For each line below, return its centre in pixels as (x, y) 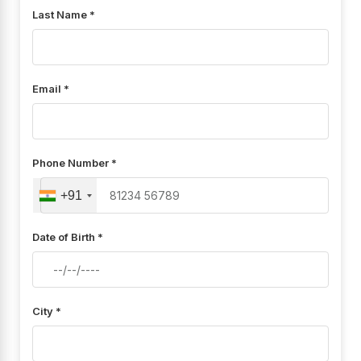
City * (47, 311)
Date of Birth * (68, 237)
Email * (51, 88)
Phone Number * (75, 163)
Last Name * (64, 14)
